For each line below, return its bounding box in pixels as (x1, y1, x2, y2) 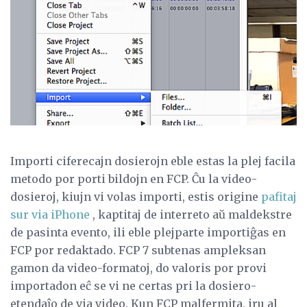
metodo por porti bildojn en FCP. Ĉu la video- (10, 172, 257, 186)
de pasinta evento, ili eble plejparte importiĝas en (10, 225, 286, 240)
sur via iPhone (10, 208, 90, 222)
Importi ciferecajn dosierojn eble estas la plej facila (10, 154, 295, 169)
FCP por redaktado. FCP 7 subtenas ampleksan (10, 243, 266, 258)
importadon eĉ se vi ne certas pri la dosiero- (10, 279, 256, 293)
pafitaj (261, 190, 297, 204)
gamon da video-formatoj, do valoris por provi (10, 261, 267, 275)
